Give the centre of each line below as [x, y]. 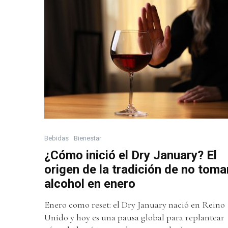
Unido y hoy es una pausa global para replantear [134, 217]
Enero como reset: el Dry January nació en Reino [135, 204]
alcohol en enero [90, 183]
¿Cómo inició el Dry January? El [131, 155]
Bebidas [56, 138]
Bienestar [88, 138]
